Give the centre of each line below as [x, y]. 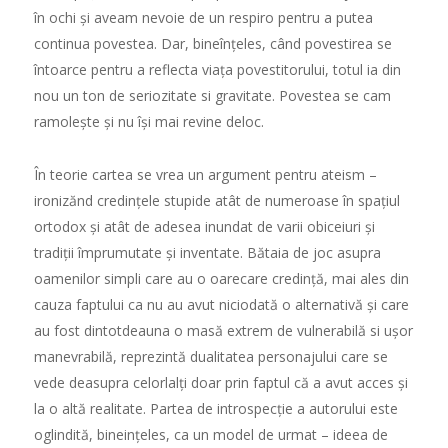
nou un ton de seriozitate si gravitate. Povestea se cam [212, 95]
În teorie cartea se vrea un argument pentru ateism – [205, 174]
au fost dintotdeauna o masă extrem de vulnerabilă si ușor [223, 330]
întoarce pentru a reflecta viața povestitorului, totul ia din [217, 69]
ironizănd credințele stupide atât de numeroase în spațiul [216, 200]
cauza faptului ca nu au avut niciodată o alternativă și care [221, 304]
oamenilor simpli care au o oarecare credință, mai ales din [221, 278]
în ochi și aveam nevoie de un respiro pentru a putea [203, 17]
